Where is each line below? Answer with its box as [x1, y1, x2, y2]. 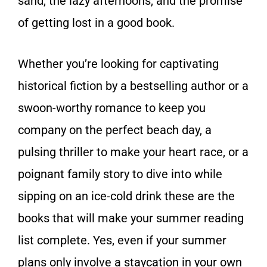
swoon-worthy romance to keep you [18, 101, 206, 116]
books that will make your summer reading [18, 211, 244, 226]
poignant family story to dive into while [18, 167, 222, 182]
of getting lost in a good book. [18, 15, 178, 30]
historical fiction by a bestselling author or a [18, 79, 249, 94]
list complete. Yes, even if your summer [18, 233, 226, 248]
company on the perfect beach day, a [18, 123, 212, 138]
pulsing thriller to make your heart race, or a [18, 145, 249, 160]
